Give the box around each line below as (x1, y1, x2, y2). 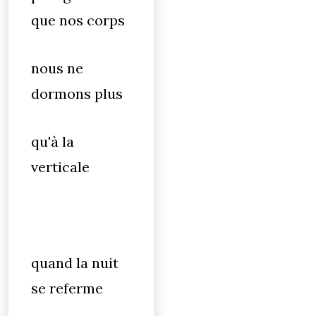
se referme (31, 279, 103, 297)
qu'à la (31, 133, 74, 150)
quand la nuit (31, 254, 119, 272)
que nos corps (31, 11, 125, 29)
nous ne (31, 59, 83, 77)
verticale (31, 158, 90, 176)
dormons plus (31, 85, 123, 102)
